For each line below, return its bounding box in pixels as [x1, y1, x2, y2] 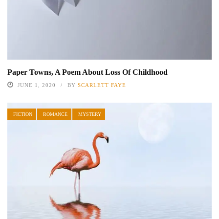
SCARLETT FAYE [78, 82, 126, 88]
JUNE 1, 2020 [18, 82, 56, 88]
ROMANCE [43, 111, 67, 117]
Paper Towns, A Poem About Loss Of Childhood [7, 67, 168, 76]
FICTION [13, 111, 32, 117]
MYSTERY [78, 111, 101, 117]
